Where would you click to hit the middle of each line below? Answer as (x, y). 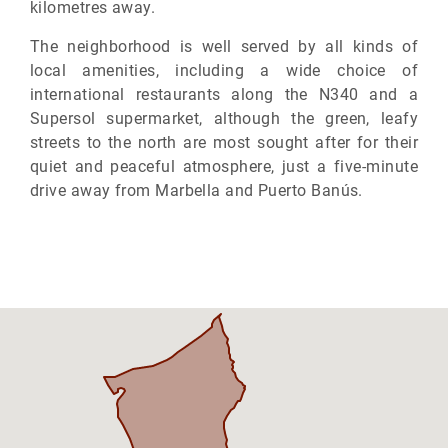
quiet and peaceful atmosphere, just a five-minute (224, 166)
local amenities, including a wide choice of (224, 70)
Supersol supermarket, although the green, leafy (224, 118)
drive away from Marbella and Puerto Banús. (196, 190)
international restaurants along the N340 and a (224, 94)
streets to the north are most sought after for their (224, 142)
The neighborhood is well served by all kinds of (224, 46)
